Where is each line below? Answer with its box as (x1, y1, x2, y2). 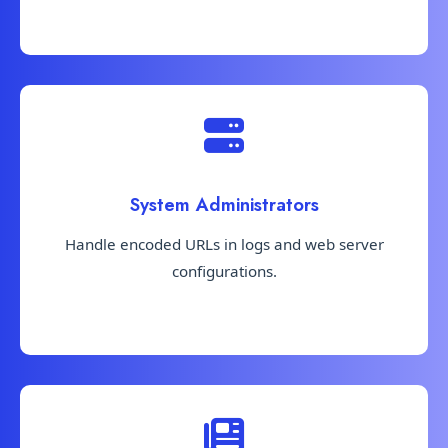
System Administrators (129, 191, 319, 219)
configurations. (171, 261, 277, 282)
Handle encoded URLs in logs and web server (64, 234, 384, 255)
